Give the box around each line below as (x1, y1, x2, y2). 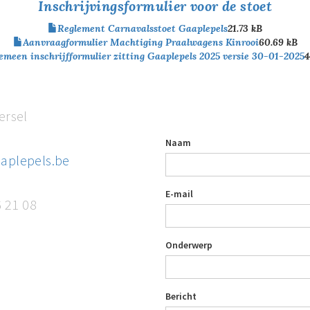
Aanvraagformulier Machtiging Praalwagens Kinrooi (22, 36, 259, 48)
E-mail (165, 188, 193, 200)
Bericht (165, 290, 197, 302)
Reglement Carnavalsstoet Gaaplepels (57, 22, 228, 35)
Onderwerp (165, 239, 212, 251)
